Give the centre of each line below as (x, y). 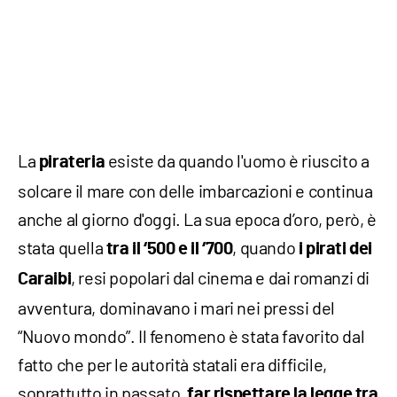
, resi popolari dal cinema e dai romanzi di (221, 278)
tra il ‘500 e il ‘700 (169, 249)
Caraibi (45, 280)
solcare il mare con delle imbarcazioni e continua (195, 191)
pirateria (72, 163)
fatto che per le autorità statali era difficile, (172, 365)
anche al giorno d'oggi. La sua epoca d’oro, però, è (197, 219)
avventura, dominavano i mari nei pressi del (176, 308)
